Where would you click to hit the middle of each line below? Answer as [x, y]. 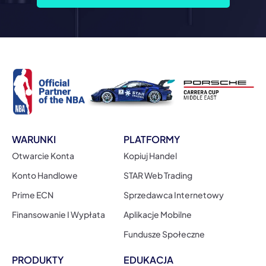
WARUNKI [34, 140]
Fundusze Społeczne [164, 234]
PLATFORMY [151, 140]
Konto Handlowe [45, 175]
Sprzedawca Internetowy [173, 195]
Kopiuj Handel [150, 156]
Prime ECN [33, 195]
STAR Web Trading [158, 175]
